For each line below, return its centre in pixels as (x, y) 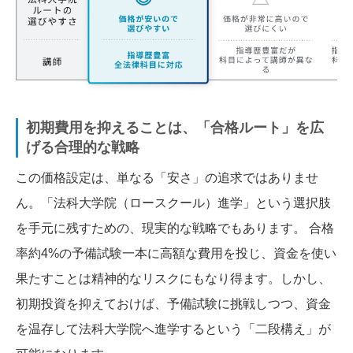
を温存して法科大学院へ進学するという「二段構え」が (173, 329)
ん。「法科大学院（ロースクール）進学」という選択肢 (173, 203)
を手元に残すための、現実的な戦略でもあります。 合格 (175, 228)
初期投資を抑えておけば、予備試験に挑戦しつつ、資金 (173, 303)
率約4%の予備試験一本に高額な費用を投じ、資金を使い (176, 253)
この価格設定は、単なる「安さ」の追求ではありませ (167, 177)
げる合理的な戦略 (83, 147)
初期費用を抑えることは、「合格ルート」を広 (175, 127)
